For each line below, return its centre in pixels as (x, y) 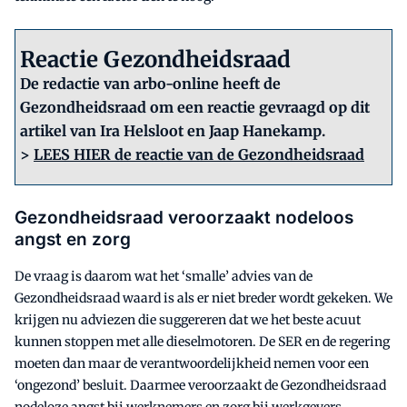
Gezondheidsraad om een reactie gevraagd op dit (195, 108)
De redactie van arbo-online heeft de (150, 84)
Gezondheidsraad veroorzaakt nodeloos (184, 218)
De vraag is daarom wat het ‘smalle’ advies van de (164, 277)
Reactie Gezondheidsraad (155, 60)
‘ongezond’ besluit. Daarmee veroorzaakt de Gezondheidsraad (200, 386)
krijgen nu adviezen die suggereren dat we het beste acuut (188, 320)
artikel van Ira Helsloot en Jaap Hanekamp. (173, 131)
